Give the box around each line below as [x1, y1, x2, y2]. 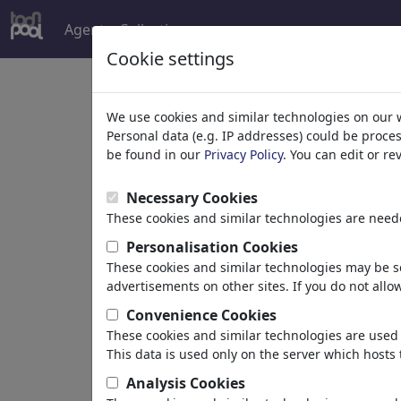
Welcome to [154, 96, 298, 130]
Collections [119, 19, 193, 39]
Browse [154, 198, 240, 232]
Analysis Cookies [126, 373, 245, 393]
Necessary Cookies [126, 188, 258, 208]
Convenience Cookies [126, 305, 277, 325]
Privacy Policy [204, 146, 283, 163]
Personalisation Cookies [126, 237, 298, 257]
